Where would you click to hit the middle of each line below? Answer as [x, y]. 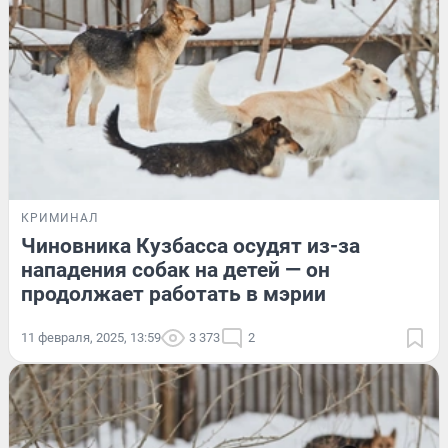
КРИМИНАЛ [59, 218]
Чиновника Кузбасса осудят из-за [190, 246]
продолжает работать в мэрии [173, 294]
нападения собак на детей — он [175, 270]
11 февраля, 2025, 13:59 [91, 338]
